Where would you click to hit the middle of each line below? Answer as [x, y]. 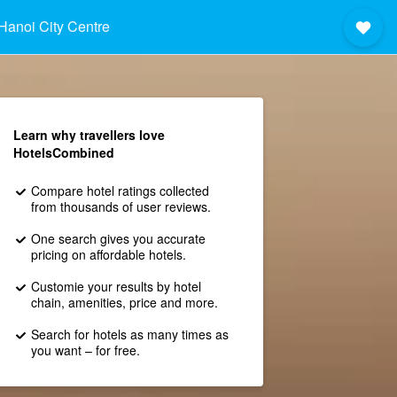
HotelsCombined [63, 152]
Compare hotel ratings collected [120, 191]
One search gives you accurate [118, 238]
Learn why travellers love [89, 135]
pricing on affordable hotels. [108, 254]
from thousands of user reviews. [121, 206]
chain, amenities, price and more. [124, 302]
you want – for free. [85, 350]
